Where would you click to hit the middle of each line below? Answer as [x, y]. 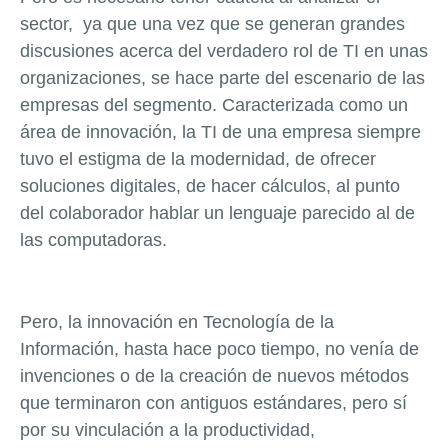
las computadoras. [93, 239]
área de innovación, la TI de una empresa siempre [220, 131]
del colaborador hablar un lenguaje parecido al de [217, 212]
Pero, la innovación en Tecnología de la [177, 322]
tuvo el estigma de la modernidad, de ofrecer [198, 158]
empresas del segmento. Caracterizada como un [214, 104]
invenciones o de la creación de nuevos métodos [214, 376]
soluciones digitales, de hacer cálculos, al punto [210, 185]
